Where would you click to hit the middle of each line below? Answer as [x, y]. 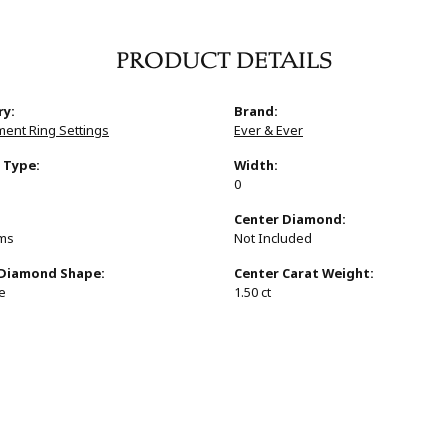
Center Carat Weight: [304, 274]
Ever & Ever [268, 131]
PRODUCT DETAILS [224, 60]
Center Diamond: [290, 220]
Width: [256, 166]
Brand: [256, 112]
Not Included [273, 239]
